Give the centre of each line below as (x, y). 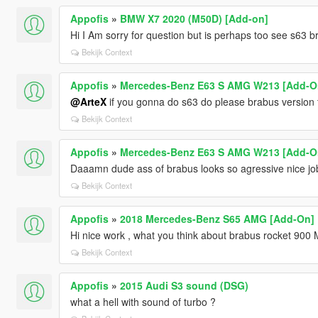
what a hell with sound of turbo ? (143, 301)
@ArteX (88, 101)
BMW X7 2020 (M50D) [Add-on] (194, 18)
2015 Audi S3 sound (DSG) (184, 285)
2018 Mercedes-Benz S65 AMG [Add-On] (217, 218)
